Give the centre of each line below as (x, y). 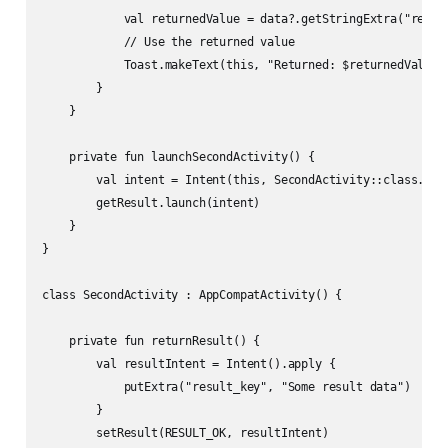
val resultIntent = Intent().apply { (188, 364)
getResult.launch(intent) (151, 203)
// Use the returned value (168, 42)
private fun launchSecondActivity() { (178, 157)
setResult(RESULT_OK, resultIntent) (185, 433)
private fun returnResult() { (151, 341)
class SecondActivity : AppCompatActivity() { (192, 295)
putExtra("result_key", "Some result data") (226, 387)
